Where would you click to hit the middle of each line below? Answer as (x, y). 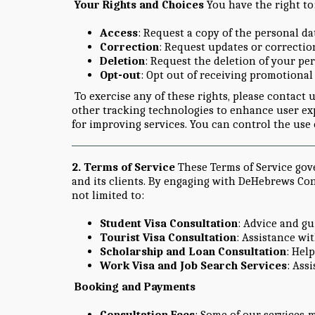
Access (119, 32)
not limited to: (109, 195)
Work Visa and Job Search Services (193, 265)
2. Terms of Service (123, 167)
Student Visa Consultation (169, 223)
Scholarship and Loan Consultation (193, 251)
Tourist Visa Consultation (168, 237)
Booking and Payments (135, 286)
